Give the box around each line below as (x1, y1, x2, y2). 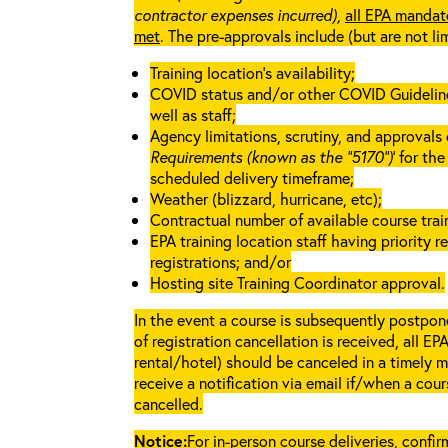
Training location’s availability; (150, 62, 355, 83)
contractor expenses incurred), (134, 4, 341, 25)
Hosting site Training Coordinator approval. (150, 272, 445, 293)
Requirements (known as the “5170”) (150, 146, 393, 167)
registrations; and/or (150, 251, 291, 272)
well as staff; (150, 104, 236, 125)
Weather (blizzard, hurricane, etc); (150, 188, 382, 209)
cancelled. (134, 393, 203, 414)
